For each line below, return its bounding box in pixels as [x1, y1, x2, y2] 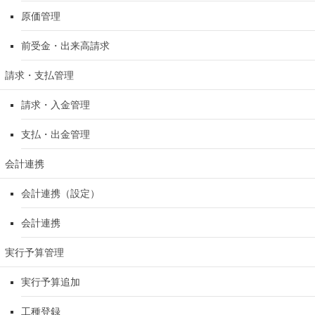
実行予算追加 [21, 276, 80, 288]
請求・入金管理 [21, 99, 90, 111]
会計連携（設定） [21, 188, 100, 200]
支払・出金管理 [21, 129, 90, 141]
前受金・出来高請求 [21, 40, 110, 52]
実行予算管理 [5, 247, 64, 259]
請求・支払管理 [5, 70, 74, 82]
